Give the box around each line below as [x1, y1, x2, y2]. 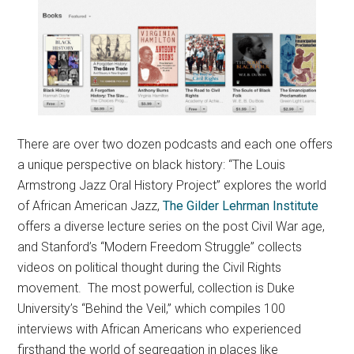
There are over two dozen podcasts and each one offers [17, 136, 333, 152]
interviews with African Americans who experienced [17, 321, 302, 337]
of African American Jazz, [17, 198, 164, 213]
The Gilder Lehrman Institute [163, 198, 319, 213]
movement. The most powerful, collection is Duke [17, 280, 296, 296]
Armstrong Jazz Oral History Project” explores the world [17, 177, 327, 193]
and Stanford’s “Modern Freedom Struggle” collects [17, 239, 303, 254]
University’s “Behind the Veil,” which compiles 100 [17, 300, 286, 316]
